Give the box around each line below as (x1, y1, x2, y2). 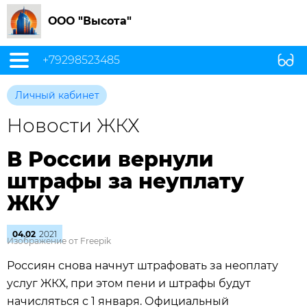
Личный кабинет (15, 89, 99, 101)
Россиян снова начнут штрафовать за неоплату (7, 259, 278, 272)
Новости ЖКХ (7, 114, 140, 137)
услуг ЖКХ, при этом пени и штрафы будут (7, 277, 251, 290)
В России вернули (7, 147, 214, 172)
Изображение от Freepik (7, 236, 111, 246)
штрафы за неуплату (7, 169, 244, 194)
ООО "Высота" (48, 14, 132, 27)
